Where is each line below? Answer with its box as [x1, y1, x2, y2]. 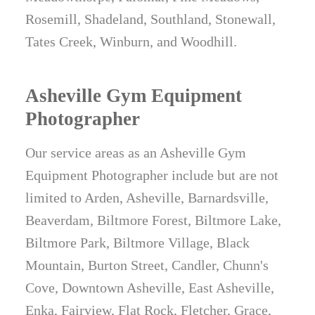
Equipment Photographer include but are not [25, 167, 279, 184]
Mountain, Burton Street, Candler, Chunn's [25, 257, 269, 274]
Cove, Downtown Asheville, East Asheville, [25, 280, 275, 296]
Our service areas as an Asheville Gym [25, 145, 247, 161]
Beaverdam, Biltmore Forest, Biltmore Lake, [25, 212, 282, 229]
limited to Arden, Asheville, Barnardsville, [25, 190, 269, 206]
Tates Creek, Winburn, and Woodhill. [25, 34, 238, 50]
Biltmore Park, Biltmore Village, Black [25, 235, 250, 251]
